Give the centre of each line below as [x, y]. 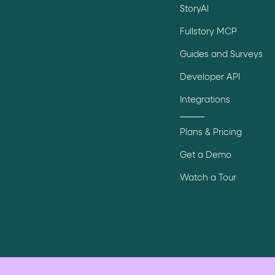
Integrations [205, 100]
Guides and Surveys [222, 55]
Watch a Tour [208, 178]
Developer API [210, 78]
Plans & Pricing [211, 133]
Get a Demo [206, 156]
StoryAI [195, 10]
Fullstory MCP [209, 32]
